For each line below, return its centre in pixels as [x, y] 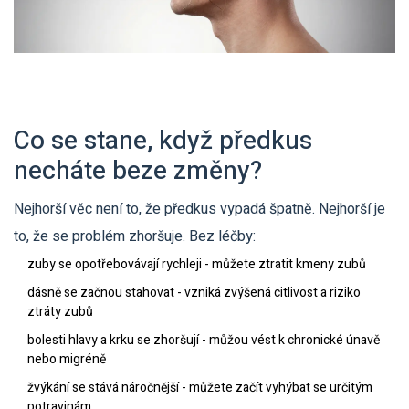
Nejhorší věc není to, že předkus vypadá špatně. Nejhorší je [199, 210]
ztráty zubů [60, 312]
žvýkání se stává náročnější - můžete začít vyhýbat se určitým [200, 388]
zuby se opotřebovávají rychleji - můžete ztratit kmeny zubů [197, 265]
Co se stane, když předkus [163, 142]
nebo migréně [67, 360]
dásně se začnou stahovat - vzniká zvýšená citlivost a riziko [194, 293]
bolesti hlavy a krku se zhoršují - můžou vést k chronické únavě [204, 341]
